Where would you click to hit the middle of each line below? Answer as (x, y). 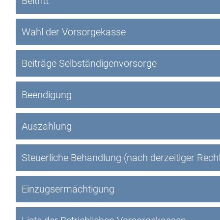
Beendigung (47, 95)
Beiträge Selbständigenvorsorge (89, 63)
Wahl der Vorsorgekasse (74, 32)
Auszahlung (47, 126)
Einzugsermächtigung (68, 189)
